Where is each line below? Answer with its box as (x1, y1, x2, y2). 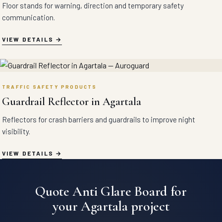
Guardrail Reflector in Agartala (2, 95, 141, 108)
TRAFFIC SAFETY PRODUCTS (2, 84, 97, 90)
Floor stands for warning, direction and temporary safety (2, 1, 184, 10)
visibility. (2, 127, 30, 136)
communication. (2, 13, 55, 22)
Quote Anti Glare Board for (35, 183, 187, 200)
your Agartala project (53, 198, 169, 215)
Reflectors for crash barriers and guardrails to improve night (2, 115, 195, 124)
